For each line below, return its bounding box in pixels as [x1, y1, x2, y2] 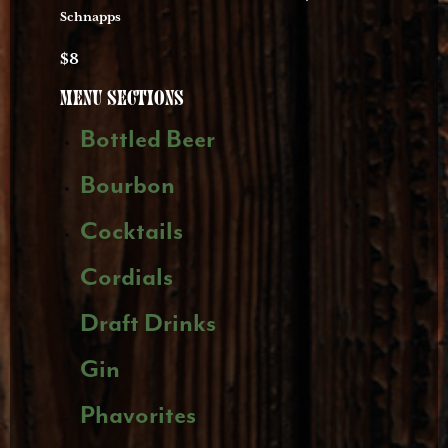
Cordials [80, 263, 173, 293]
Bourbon [80, 171, 175, 201]
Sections [107, 87, 184, 112]
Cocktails [80, 217, 183, 247]
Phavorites [80, 401, 196, 431]
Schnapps [60, 10, 121, 26]
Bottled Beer [80, 125, 215, 155]
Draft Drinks [80, 309, 216, 339]
